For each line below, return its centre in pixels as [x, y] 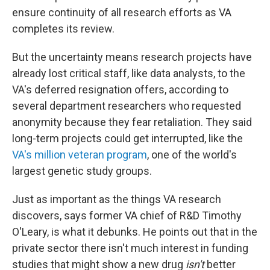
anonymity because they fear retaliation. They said [132, 122]
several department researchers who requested [127, 106]
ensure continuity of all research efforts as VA [122, 12]
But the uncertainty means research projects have [132, 57]
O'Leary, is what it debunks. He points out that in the [135, 232]
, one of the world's [192, 155]
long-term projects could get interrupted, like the [127, 138]
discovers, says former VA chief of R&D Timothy [127, 215]
